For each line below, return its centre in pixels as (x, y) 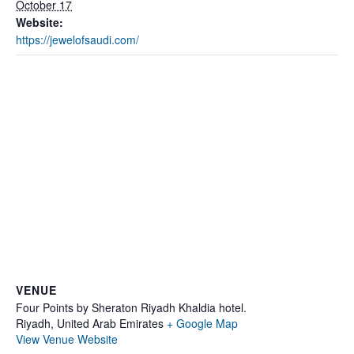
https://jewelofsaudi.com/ (77, 40)
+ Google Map (202, 323)
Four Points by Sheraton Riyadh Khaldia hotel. (131, 307)
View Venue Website (67, 339)
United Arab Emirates (110, 323)
